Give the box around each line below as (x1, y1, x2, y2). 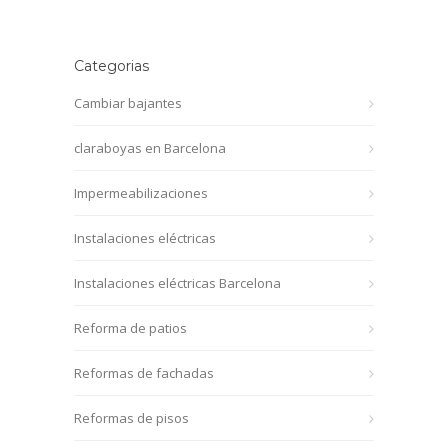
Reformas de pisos (74, 408, 189, 427)
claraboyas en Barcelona (74, 138, 226, 157)
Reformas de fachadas (74, 363, 214, 382)
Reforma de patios (74, 318, 187, 337)
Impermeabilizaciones (74, 183, 208, 202)
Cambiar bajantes (74, 93, 182, 112)
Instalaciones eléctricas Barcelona (74, 273, 281, 292)
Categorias (74, 56, 149, 75)
